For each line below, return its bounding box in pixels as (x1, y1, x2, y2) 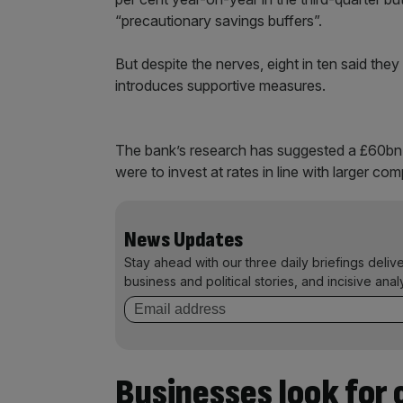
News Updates (124, 227, 243, 254)
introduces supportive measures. (115, 76, 326, 95)
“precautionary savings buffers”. (115, 12, 322, 31)
